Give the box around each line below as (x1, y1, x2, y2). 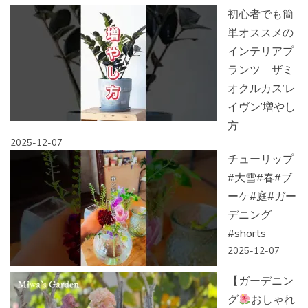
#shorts (228, 226, 266, 241)
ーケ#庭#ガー (228, 189, 296, 203)
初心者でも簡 (228, 7, 294, 21)
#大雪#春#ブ (228, 170, 292, 185)
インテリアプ (228, 44, 294, 58)
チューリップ (228, 152, 294, 166)
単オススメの (228, 25, 294, 40)
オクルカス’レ (228, 81, 296, 96)
